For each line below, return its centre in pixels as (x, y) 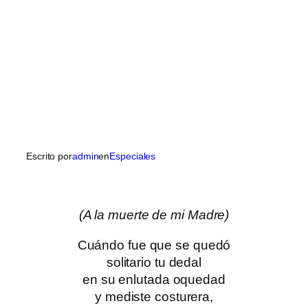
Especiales (133, 156)
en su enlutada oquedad (154, 279)
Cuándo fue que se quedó (154, 245)
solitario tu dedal (154, 262)
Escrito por (49, 156)
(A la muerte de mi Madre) (154, 215)
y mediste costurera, (154, 296)
